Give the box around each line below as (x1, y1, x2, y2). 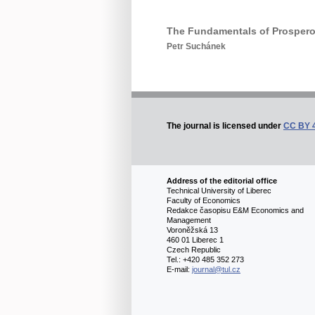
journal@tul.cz (192, 265, 240, 274)
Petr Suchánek (167, 41, 226, 51)
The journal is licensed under (167, 121, 283, 131)
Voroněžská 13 (167, 226, 218, 235)
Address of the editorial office (167, 176, 277, 186)
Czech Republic (167, 245, 221, 255)
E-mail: (167, 265, 192, 274)
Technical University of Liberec (167, 186, 303, 195)
